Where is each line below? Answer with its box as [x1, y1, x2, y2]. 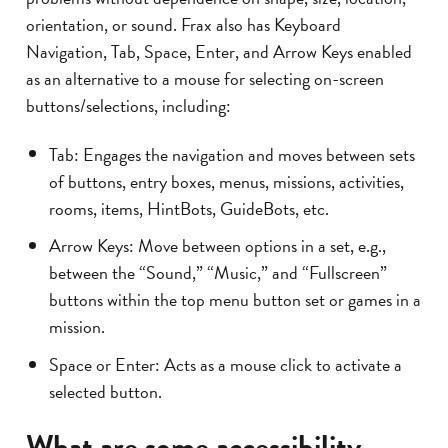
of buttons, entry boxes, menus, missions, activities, [48, 167, 404, 195]
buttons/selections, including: [26, 91, 231, 119]
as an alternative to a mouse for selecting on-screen [26, 64, 384, 92]
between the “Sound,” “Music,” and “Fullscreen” [48, 258, 387, 286]
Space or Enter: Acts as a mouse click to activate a [48, 350, 402, 378]
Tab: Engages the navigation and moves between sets [48, 140, 415, 168]
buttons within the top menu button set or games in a [48, 285, 421, 313]
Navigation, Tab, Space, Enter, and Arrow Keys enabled [26, 37, 412, 65]
